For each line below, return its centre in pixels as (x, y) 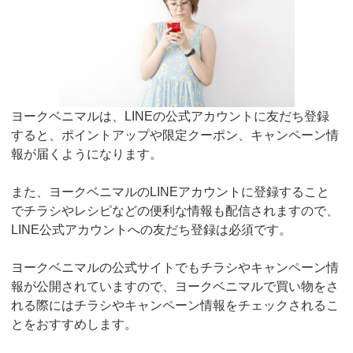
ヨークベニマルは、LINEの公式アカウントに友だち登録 (171, 117)
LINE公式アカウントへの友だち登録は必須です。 (152, 230)
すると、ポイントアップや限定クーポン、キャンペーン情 (175, 136)
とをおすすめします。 (74, 325)
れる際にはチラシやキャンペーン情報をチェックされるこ (175, 306)
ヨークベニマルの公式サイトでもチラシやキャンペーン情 (175, 268)
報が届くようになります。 (87, 154)
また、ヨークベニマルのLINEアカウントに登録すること (171, 192)
